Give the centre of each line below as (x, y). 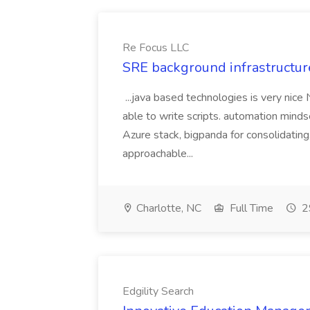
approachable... (159, 154)
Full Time (250, 208)
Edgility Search (158, 291)
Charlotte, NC (167, 208)
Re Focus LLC (156, 48)
